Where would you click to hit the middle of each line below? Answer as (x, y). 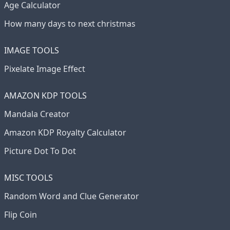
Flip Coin (21, 215)
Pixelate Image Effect (45, 69)
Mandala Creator (37, 114)
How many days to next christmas (70, 24)
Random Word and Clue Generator (72, 196)
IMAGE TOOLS (32, 50)
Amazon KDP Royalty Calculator (65, 132)
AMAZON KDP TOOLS (45, 95)
